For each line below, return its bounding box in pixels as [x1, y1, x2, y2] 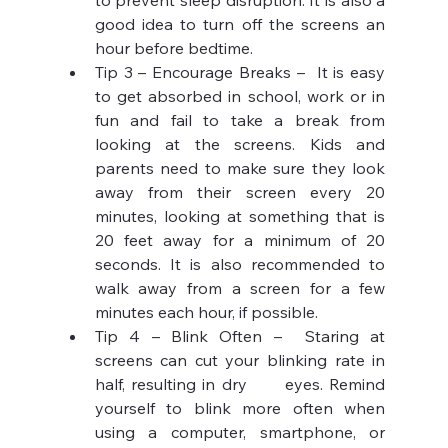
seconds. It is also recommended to [94, 254, 386, 275]
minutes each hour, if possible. [94, 302, 322, 323]
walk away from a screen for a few [94, 278, 386, 299]
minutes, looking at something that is [94, 206, 386, 227]
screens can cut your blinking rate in [94, 350, 386, 371]
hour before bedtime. [94, 38, 253, 59]
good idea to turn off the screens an [94, 14, 386, 35]
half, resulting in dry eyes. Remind [94, 374, 386, 395]
